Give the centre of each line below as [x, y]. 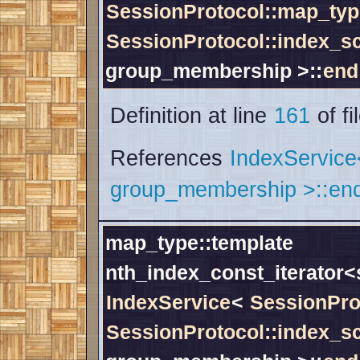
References [170, 159]
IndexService [168, 303]
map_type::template [199, 243]
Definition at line [192, 116]
